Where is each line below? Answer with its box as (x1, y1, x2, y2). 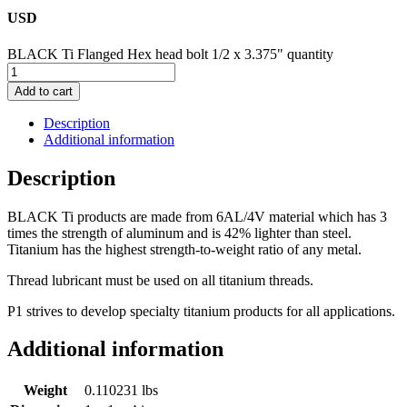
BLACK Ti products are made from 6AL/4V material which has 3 (7, 208, 387, 224)
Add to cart (15, 84, 73, 98)
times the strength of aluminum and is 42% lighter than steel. (7, 224, 352, 241)
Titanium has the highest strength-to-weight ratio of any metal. (7, 241, 362, 257)
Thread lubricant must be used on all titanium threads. (7, 272, 313, 288)
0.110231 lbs (84, 382, 158, 399)
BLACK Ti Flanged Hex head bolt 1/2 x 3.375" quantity (7, 45, 333, 62)
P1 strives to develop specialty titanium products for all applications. (7, 303, 395, 319)
